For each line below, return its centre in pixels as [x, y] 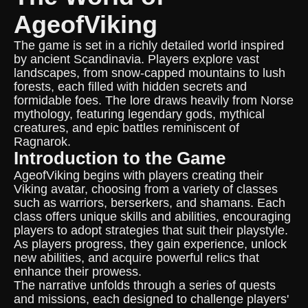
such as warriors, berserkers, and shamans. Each [150, 203]
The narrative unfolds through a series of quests [145, 285]
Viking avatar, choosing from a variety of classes [146, 189]
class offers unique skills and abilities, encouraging [152, 217]
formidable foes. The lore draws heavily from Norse [154, 100]
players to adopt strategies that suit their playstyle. [151, 230]
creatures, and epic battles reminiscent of [126, 128]
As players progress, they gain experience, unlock [150, 244]
